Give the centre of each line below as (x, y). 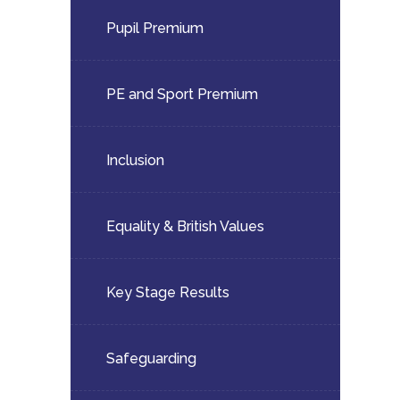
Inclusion (135, 160)
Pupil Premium (154, 28)
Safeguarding (151, 358)
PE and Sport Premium (182, 94)
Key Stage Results (167, 292)
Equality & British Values (185, 226)
